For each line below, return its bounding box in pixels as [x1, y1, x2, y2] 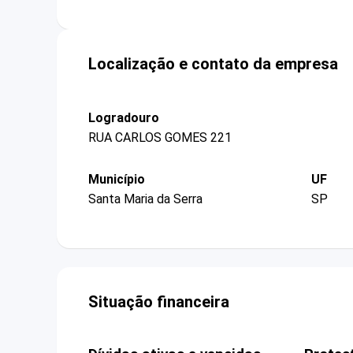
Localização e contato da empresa [88, 54, 338, 73]
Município [88, 171, 145, 187]
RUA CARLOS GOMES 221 [88, 129, 232, 145]
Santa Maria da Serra [88, 191, 203, 207]
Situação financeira [88, 292, 229, 312]
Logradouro [88, 110, 159, 125]
